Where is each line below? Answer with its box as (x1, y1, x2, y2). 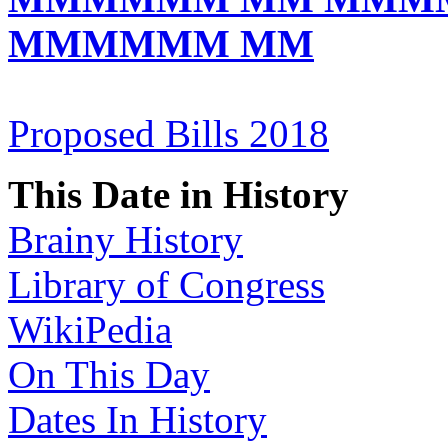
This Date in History (8, 172, 349, 216)
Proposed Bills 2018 (8, 111, 329, 155)
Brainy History (8, 217, 243, 261)
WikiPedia (8, 307, 172, 351)
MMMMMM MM (8, 21, 314, 65)
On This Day (8, 352, 210, 396)
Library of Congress (8, 262, 325, 306)
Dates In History (8, 397, 267, 441)
